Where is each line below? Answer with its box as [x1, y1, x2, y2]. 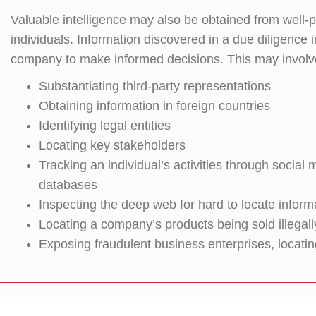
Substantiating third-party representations [39, 78, 271, 93]
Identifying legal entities [39, 118, 171, 133]
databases [39, 177, 97, 192]
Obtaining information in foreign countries [39, 98, 270, 113]
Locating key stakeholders [39, 138, 186, 152]
